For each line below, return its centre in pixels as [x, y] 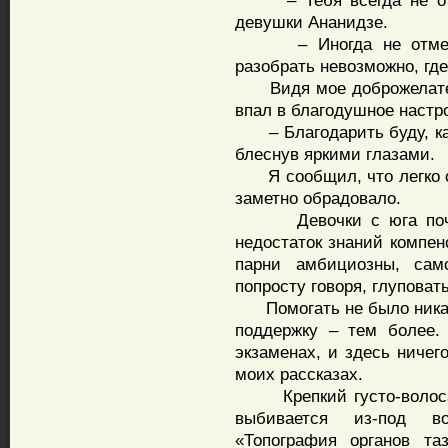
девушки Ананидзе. [311, 22]
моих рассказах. [299, 374]
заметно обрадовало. [318, 198]
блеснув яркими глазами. [335, 154]
